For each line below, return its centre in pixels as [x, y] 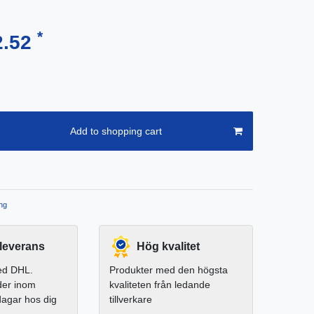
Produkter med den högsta [169, 270]
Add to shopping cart [116, 131]
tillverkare [131, 300]
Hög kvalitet [168, 247]
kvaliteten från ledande [160, 285]
